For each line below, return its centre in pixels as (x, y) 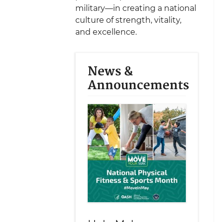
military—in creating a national (136, 8)
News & (111, 72)
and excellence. (106, 32)
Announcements (139, 85)
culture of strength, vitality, (128, 20)
